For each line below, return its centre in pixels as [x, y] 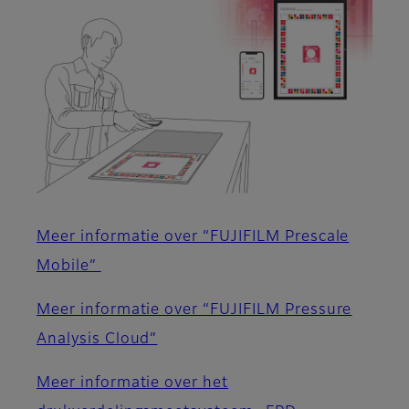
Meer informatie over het [133, 383]
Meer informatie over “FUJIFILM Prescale [193, 237]
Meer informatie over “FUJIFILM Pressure [194, 310]
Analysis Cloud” [97, 339]
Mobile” [69, 266]
